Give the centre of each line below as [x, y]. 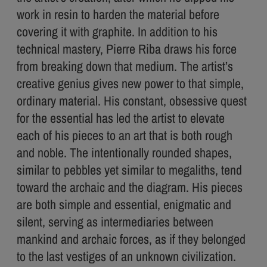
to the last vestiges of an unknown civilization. [126, 256]
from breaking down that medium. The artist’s [125, 66]
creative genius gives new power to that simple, [130, 83]
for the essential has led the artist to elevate [121, 118]
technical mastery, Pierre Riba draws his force [127, 49]
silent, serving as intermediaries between [115, 221]
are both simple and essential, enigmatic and [124, 204]
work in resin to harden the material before [118, 14]
